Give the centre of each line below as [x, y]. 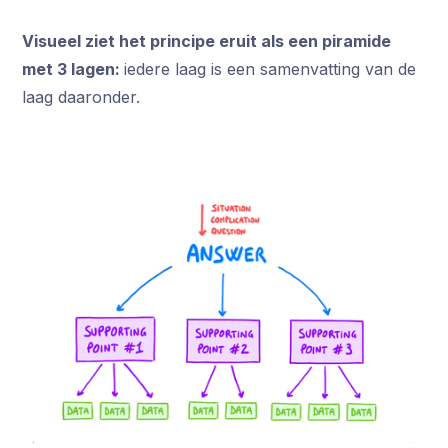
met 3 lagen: [73, 69]
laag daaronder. [81, 97]
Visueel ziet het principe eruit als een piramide [207, 41]
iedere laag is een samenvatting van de [270, 69]
